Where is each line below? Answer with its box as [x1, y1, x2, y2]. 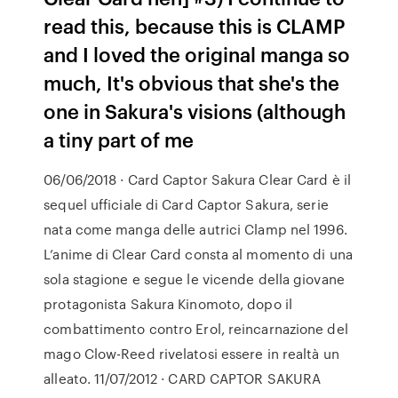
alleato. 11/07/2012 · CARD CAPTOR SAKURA [44, 369, 322, 388]
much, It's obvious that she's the [44, 68, 340, 96]
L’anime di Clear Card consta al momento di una [44, 244, 353, 264]
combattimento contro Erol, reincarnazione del [44, 319, 348, 338]
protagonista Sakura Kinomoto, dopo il [44, 294, 292, 314]
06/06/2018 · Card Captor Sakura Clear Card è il [44, 170, 351, 189]
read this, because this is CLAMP [44, 12, 346, 39]
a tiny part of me [44, 125, 199, 153]
